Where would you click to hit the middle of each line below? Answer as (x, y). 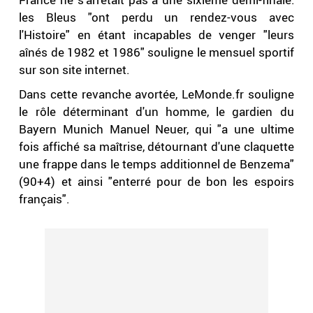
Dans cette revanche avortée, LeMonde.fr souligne (156, 94)
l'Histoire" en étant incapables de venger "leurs (156, 35)
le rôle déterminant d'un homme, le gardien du (156, 112)
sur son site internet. (75, 70)
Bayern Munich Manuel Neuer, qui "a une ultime (156, 129)
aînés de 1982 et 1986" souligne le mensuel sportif (156, 52)
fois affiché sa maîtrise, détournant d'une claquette (156, 147)
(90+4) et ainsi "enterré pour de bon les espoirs (156, 182)
